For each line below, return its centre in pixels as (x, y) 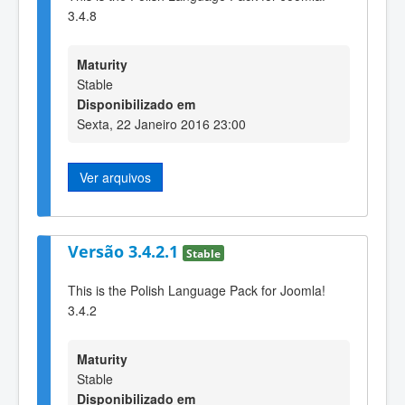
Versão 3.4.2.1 (125, 252)
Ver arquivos (115, 177)
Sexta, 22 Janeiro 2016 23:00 (161, 123)
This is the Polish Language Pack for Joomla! (197, 290)
